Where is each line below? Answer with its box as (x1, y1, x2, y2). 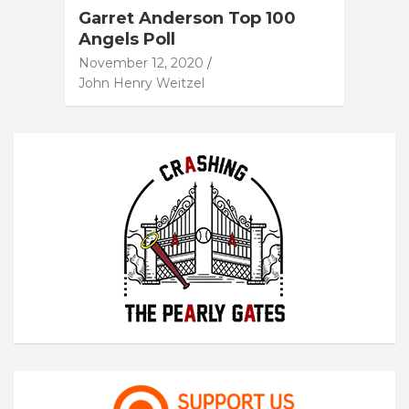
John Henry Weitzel (79, 74, 204, 91)
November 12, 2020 (79, 54, 204, 71)
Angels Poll (79, 28, 175, 49)
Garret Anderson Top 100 (79, 7, 296, 28)
